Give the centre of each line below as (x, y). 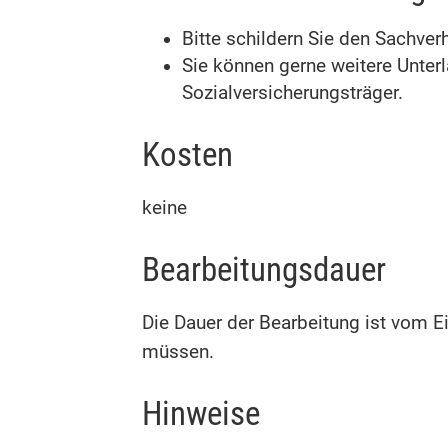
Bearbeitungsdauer (264, 270)
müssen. (178, 351)
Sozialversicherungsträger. (292, 93)
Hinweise (201, 414)
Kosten (187, 154)
